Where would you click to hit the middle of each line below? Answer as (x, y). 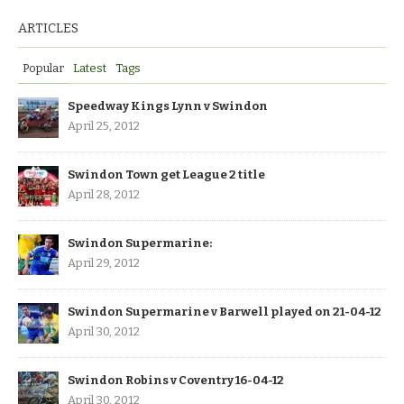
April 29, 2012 (104, 262)
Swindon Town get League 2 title (166, 174)
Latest (90, 68)
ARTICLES (48, 28)
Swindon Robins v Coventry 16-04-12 (176, 380)
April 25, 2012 (104, 125)
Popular (43, 68)
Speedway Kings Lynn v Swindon (168, 106)
